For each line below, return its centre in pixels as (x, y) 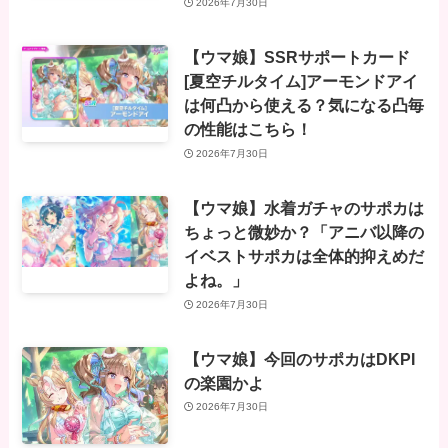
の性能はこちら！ (247, 129)
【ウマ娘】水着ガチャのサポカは (303, 208)
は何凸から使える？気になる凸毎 (303, 105)
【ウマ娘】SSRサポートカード (296, 57)
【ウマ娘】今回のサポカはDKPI (299, 358)
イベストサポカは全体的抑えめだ (303, 256)
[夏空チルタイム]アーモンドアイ (300, 81)
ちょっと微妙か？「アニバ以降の (303, 232)
